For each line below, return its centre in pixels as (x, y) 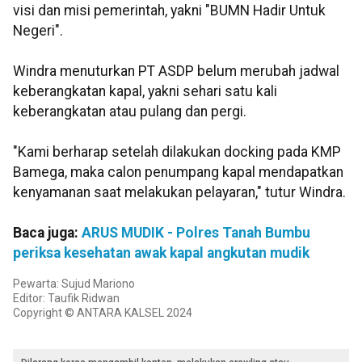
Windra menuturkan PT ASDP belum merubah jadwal (176, 72)
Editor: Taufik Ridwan (66, 299)
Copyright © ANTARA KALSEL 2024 (103, 313)
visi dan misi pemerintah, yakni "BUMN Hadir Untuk (169, 11)
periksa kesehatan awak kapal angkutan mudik (161, 253)
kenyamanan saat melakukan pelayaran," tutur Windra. (179, 193)
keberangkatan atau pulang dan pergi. (130, 112)
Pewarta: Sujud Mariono (74, 284)
